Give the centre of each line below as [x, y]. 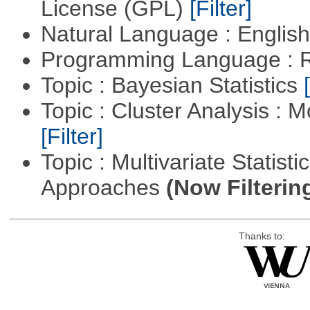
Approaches [103, 188]
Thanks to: [262, 237]
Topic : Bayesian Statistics [172, 85]
